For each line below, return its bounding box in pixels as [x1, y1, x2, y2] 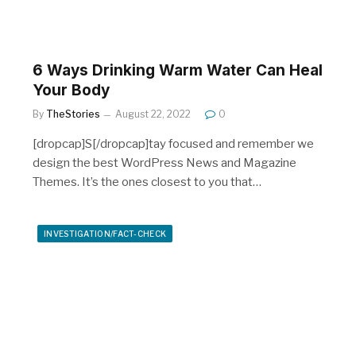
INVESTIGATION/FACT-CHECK [44, 228, 167, 238]
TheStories [46, 107, 100, 120]
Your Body [33, 80, 110, 99]
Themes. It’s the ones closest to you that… [33, 174, 261, 189]
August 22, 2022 [115, 107, 191, 120]
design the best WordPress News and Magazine [33, 155, 296, 170]
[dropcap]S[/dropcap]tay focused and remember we [33, 136, 314, 151]
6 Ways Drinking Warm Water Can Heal [33, 60, 323, 79]
